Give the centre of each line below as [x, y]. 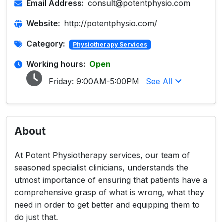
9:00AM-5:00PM [108, 81]
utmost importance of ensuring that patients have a [111, 180]
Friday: [61, 81]
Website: [43, 23]
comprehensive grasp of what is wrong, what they [109, 192]
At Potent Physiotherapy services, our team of [102, 155]
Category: [46, 44]
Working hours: [56, 64]
